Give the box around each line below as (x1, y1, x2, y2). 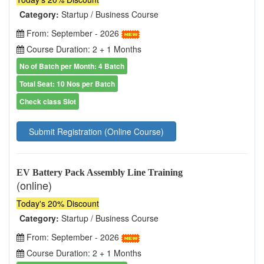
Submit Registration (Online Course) (29, 126, 164, 138)
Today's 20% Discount (16, 197, 99, 210)
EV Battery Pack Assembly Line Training (16, 167, 183, 178)
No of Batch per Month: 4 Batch (19, 61, 124, 72)
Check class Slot (19, 96, 76, 107)
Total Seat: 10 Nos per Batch (19, 78, 115, 90)
